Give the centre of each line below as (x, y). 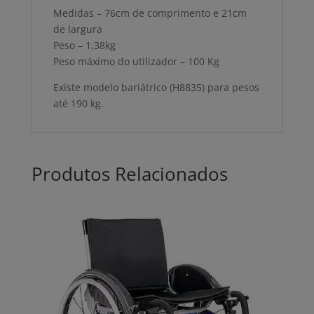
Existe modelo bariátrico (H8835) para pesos (156, 88)
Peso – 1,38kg (84, 46)
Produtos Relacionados (129, 174)
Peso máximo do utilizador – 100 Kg (136, 62)
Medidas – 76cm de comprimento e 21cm (150, 13)
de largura (77, 29)
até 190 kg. (78, 104)
